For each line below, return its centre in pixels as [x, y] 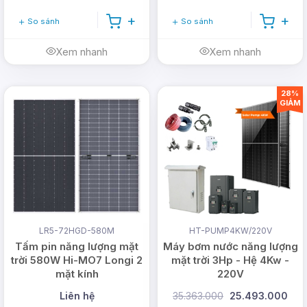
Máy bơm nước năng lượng [230, 247]
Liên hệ [77, 296]
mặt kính [77, 274]
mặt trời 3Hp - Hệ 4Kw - [230, 260]
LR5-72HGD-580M [77, 231]
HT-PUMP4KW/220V [230, 231]
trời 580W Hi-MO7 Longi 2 [77, 260]
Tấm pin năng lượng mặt [77, 247]
